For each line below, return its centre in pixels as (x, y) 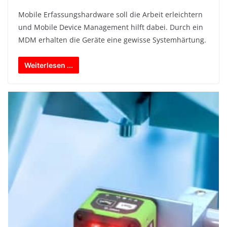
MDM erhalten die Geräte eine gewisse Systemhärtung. (112, 40)
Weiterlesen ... (49, 65)
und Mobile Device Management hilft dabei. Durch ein (111, 27)
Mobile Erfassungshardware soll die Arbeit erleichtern (110, 15)
